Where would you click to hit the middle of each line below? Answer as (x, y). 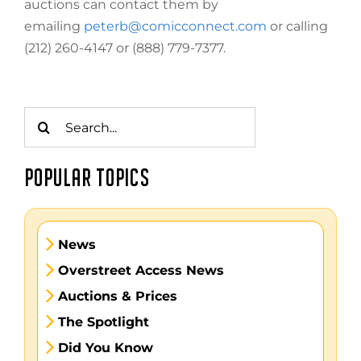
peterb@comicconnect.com (175, 26)
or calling (297, 26)
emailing (54, 26)
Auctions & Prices (117, 296)
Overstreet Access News (141, 270)
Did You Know (105, 348)
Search (45, 116)
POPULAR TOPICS (87, 179)
